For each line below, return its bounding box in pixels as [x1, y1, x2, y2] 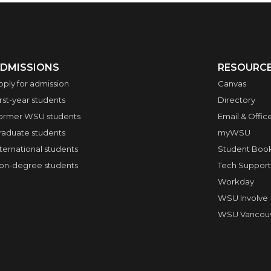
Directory [218, 95, 255, 105]
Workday [218, 177, 254, 187]
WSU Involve [218, 193, 268, 203]
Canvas [218, 79, 246, 89]
